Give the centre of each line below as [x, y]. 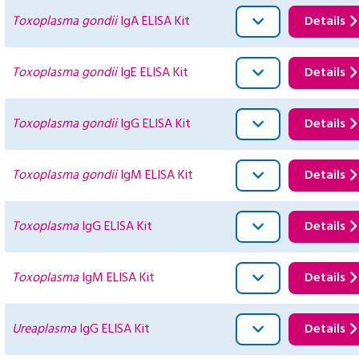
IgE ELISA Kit [153, 73]
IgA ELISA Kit [153, 22]
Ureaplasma [44, 330]
